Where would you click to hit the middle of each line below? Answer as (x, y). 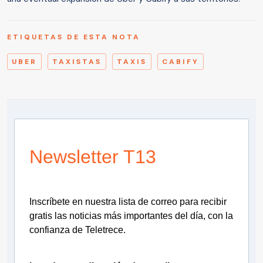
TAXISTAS (77, 62)
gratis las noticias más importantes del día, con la (131, 216)
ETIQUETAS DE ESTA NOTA (74, 37)
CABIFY (181, 62)
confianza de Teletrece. (77, 230)
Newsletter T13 (93, 157)
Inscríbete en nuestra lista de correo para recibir (128, 202)
